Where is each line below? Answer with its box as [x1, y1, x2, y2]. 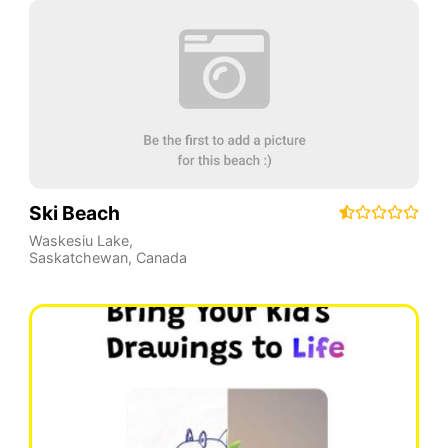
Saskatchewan [28, 248, 128, 266]
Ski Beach [28, 200, 120, 225]
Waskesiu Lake [28, 231, 129, 249]
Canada [135, 248, 187, 266]
